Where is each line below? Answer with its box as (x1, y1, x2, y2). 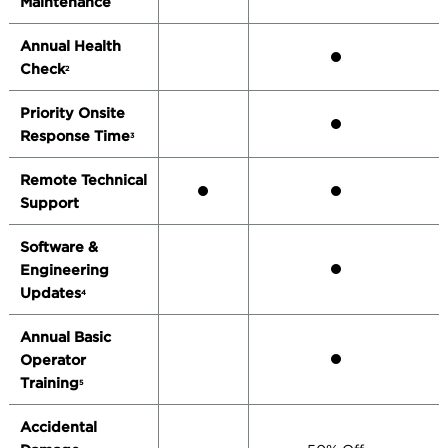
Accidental (19, 418, 97, 436)
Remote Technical (19, 171, 147, 189)
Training (19, 374, 79, 392)
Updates (19, 284, 81, 302)
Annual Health (19, 37, 121, 55)
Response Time (19, 127, 130, 145)
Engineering (19, 261, 109, 279)
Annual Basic (19, 328, 111, 346)
